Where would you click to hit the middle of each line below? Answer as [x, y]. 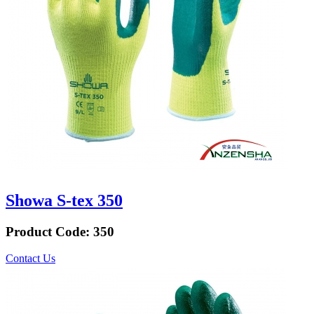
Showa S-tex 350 [64, 200]
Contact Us [30, 259]
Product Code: [49, 231]
